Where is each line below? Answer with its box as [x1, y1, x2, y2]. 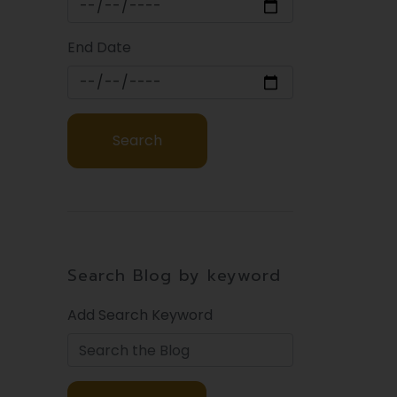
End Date [67, 37, 131, 58]
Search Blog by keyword [67, 263, 281, 289]
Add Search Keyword [67, 305, 213, 326]
